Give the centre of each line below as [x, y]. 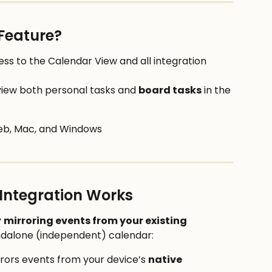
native [166, 260]
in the [217, 90]
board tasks [170, 90]
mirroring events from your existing [96, 221]
